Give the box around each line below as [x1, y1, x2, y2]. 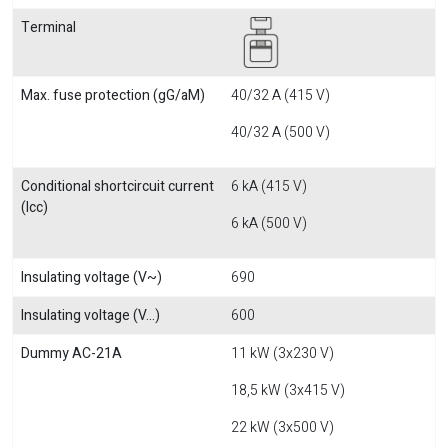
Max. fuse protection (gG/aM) [21, 85, 205, 106]
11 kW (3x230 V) [231, 343, 334, 364]
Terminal [21, 17, 76, 38]
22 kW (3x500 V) [231, 417, 334, 438]
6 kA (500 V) [231, 213, 307, 234]
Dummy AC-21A [21, 343, 122, 364]
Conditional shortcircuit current [21, 176, 214, 197]
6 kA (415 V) [231, 176, 307, 197]
